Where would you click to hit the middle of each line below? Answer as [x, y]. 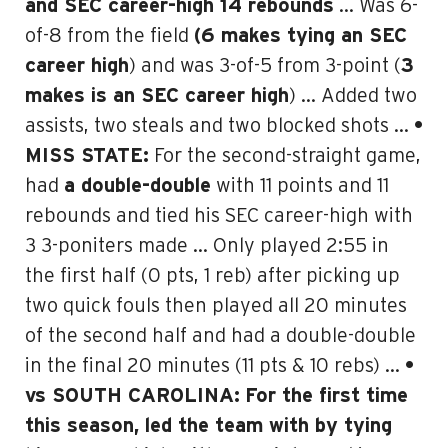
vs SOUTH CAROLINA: [132, 396]
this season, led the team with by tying [208, 426]
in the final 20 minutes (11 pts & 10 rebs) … [215, 366]
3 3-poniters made [106, 246]
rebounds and [90, 216]
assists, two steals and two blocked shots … [219, 126]
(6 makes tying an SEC [300, 36]
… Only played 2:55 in [288, 246]
